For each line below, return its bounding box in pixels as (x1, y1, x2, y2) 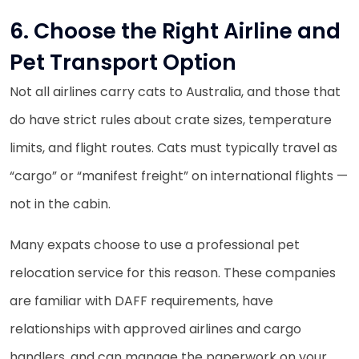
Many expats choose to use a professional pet (10, 235, 300, 254)
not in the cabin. (10, 194, 111, 213)
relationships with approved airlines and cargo (10, 319, 301, 338)
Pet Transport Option (10, 46, 236, 77)
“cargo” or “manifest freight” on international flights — (10, 166, 348, 185)
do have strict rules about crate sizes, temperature (10, 110, 332, 129)
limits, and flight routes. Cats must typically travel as (10, 138, 337, 157)
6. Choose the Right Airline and (10, 15, 341, 46)
